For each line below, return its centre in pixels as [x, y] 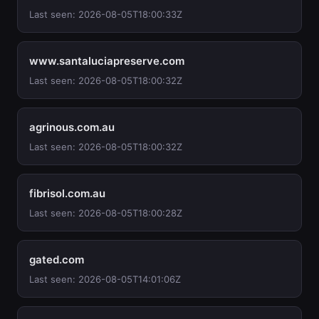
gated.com [57, 260]
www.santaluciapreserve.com [107, 61]
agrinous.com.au [72, 127]
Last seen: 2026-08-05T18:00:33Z [106, 14]
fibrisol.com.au [67, 193]
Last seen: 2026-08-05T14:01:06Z [105, 279]
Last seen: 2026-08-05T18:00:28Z [106, 213]
